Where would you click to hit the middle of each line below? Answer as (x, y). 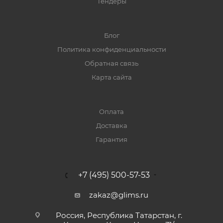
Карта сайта (111, 77)
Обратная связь (111, 63)
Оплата (111, 112)
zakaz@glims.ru (119, 195)
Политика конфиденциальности (111, 50)
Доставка (111, 126)
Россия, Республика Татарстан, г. (119, 216)
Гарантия (111, 140)
